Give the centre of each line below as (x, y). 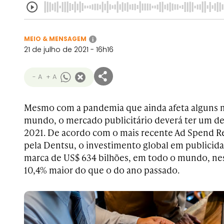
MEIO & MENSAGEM (55, 39)
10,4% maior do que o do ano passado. (102, 170)
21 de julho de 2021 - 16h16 (69, 49)
